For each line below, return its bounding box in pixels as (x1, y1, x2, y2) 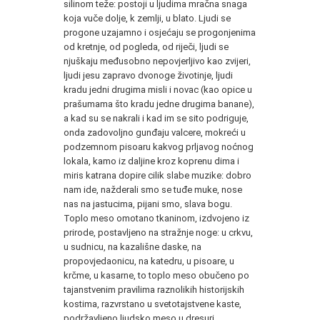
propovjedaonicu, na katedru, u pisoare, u (64, 255, 234, 266)
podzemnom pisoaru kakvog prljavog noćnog (64, 141, 254, 152)
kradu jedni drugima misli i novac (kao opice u (64, 84, 252, 95)
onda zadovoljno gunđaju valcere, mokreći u (64, 126, 246, 138)
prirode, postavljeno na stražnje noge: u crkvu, (64, 226, 253, 238)
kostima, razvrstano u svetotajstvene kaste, (64, 298, 241, 309)
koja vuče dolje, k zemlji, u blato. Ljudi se (64, 12, 231, 24)
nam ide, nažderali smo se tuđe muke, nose (64, 184, 242, 195)
